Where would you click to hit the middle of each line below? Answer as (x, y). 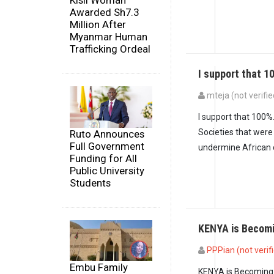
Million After (98, 25)
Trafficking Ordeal (110, 49)
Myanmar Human (109, 37)
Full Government (107, 146)
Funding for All (103, 158)
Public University (107, 170)
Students (90, 183)
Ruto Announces (107, 134)
